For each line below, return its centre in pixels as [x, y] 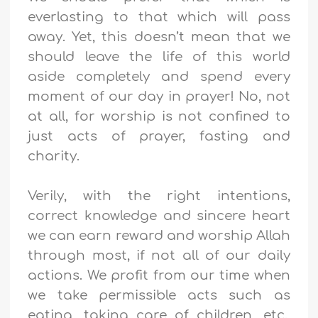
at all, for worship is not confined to [159, 117]
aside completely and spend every [159, 77]
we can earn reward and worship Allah [159, 236]
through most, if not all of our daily [159, 256]
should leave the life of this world [159, 57]
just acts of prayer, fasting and [159, 137]
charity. [54, 157]
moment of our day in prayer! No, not [159, 97]
